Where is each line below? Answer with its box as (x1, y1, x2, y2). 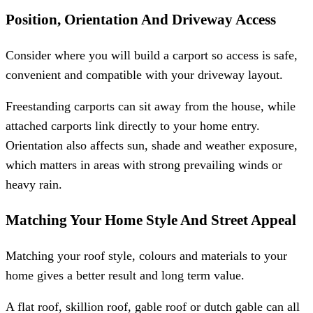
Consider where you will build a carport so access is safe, (6, 48, 298, 62)
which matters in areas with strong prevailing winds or (6, 158, 282, 173)
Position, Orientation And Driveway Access (6, 12, 276, 28)
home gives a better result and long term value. (6, 268, 245, 282)
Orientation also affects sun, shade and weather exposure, (6, 138, 298, 153)
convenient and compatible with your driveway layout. (6, 67, 283, 82)
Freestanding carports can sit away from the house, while (6, 99, 296, 114)
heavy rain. (6, 177, 62, 192)
